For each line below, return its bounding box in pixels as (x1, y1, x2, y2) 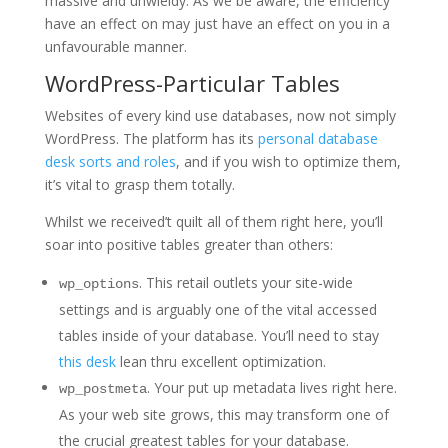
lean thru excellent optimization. (115, 352, 326, 372)
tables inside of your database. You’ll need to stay (58, 326, 379, 346)
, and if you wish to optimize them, (175, 152, 401, 172)
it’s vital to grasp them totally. (44, 175, 235, 195)
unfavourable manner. (44, 37, 187, 57)
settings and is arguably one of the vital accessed (58, 300, 377, 320)
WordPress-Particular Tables (44, 68, 340, 99)
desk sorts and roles (44, 152, 176, 172)
